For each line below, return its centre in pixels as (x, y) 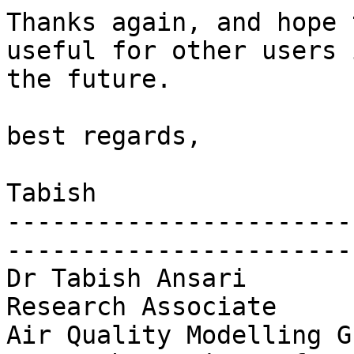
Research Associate (141, 307)
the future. (89, 79)
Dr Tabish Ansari (126, 279)
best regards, (104, 136)
